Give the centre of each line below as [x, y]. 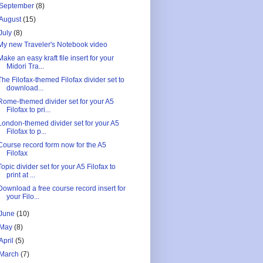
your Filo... [23, 196]
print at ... [21, 175]
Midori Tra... [25, 66]
